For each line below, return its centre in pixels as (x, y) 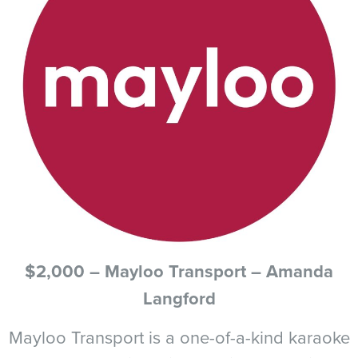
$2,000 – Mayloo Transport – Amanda (179, 271)
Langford (179, 298)
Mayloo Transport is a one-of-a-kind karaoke (179, 337)
